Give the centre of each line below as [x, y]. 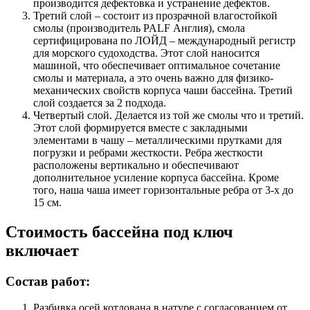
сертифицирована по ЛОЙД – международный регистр [164, 40]
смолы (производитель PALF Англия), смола [139, 28]
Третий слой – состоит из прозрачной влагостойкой [155, 15]
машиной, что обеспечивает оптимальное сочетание [157, 65]
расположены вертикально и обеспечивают [136, 165]
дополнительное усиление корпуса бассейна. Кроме [156, 177]
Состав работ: [48, 281]
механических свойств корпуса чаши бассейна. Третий [163, 90]
